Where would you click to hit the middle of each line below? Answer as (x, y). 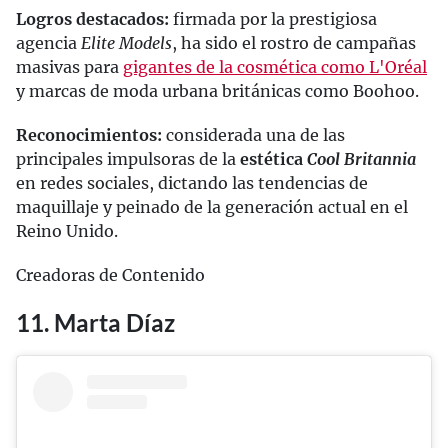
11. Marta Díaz (95, 322)
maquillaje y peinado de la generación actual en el (212, 206)
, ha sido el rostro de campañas (294, 42)
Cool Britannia (361, 158)
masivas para (69, 66)
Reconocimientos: (89, 134)
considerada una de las (253, 134)
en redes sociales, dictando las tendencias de (192, 182)
